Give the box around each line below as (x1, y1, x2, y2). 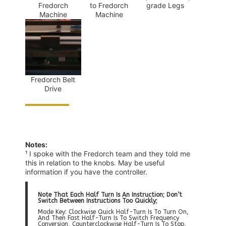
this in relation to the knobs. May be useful (25, 158, 164, 167)
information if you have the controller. (25, 167, 149, 176)
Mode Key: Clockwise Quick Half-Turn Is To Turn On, (38, 208, 189, 215)
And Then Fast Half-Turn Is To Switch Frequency (38, 214, 179, 221)
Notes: (25, 140, 47, 149)
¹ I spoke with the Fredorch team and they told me (25, 149, 190, 158)
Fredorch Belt (31, 75, 76, 84)
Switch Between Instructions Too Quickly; (38, 197, 157, 204)
